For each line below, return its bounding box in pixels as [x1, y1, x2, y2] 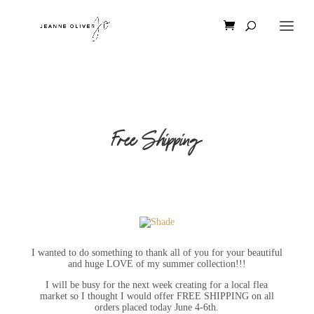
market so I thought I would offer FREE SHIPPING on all [39, 291, 274, 302]
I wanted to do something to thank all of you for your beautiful [31, 247, 282, 259]
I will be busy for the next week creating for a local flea [46, 280, 268, 291]
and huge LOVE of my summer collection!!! [67, 259, 246, 270]
